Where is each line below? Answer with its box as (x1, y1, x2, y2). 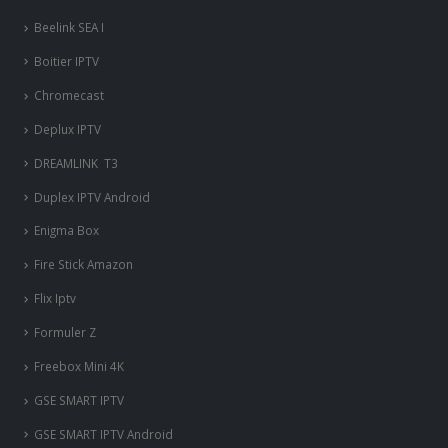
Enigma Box (34, 222, 99, 239)
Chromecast (34, 86, 104, 103)
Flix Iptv (34, 290, 76, 307)
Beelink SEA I (34, 19, 107, 36)
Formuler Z (34, 324, 96, 341)
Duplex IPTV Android (34, 188, 150, 205)
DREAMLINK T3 (34, 154, 118, 171)
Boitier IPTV (34, 53, 99, 70)
